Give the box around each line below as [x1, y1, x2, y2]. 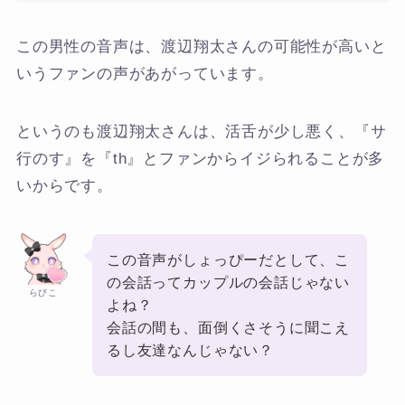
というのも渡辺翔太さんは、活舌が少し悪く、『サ [15, 122, 387, 140]
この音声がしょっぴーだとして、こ [107, 250, 350, 268]
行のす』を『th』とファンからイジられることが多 [15, 149, 385, 167]
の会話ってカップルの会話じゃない [107, 273, 350, 290]
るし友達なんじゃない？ [107, 341, 274, 358]
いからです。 [15, 176, 113, 194]
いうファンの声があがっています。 [15, 64, 274, 82]
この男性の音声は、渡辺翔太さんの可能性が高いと [15, 37, 387, 55]
